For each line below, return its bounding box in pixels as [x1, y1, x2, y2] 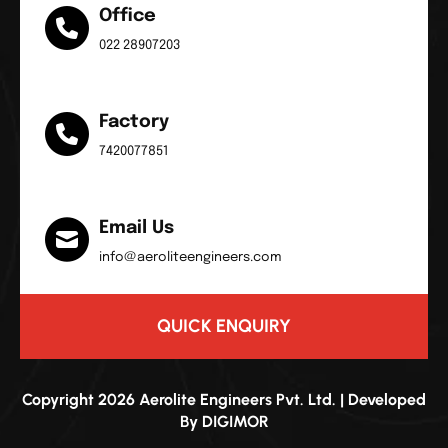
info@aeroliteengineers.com [99, 250, 282, 264]
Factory [99, 112, 169, 131]
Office [99, 6, 156, 25]
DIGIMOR [201, 411, 269, 431]
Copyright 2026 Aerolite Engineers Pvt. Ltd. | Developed [22, 389, 426, 409]
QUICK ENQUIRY [157, 314, 291, 337]
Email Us [99, 218, 174, 237]
